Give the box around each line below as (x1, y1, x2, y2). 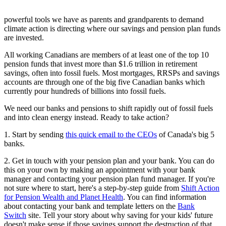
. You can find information (123, 192, 206, 201)
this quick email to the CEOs (66, 130, 157, 139)
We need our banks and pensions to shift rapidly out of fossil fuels (4, 103, 213, 112)
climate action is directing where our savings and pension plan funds (4, 24, 220, 33)
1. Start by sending (4, 130, 66, 139)
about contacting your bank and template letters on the (4, 201, 178, 210)
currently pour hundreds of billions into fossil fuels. (4, 86, 166, 95)
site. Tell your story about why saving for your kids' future (26, 210, 213, 219)
